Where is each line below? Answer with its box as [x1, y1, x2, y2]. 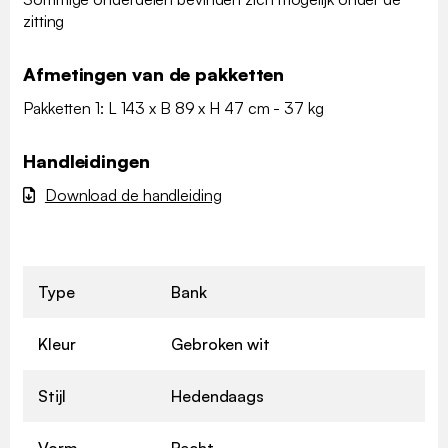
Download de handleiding [44, 184, 222, 205]
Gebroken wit [171, 333, 270, 354]
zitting [23, 10, 65, 31]
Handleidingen [23, 149, 150, 172]
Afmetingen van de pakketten [23, 62, 285, 85]
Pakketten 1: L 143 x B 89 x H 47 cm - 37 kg [23, 97, 324, 118]
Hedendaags [171, 385, 264, 406]
